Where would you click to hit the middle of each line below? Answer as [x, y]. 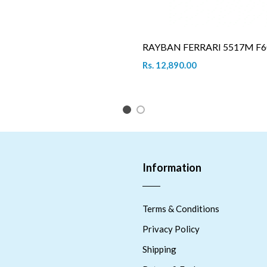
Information [172, 167]
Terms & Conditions [181, 208]
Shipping [159, 249]
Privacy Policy [171, 229]
